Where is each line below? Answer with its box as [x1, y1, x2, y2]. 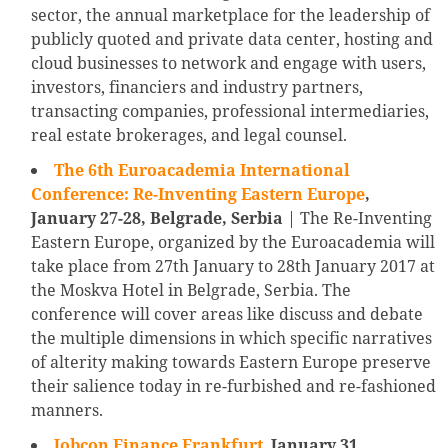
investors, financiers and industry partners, [31, 76, 363, 99]
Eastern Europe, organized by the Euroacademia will [31, 231, 435, 254]
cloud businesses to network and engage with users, [31, 52, 426, 75]
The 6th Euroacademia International [54, 159, 350, 182]
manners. [31, 399, 103, 422]
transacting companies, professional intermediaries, [31, 100, 429, 123]
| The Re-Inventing [287, 207, 432, 230]
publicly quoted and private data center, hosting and [31, 28, 433, 51]
